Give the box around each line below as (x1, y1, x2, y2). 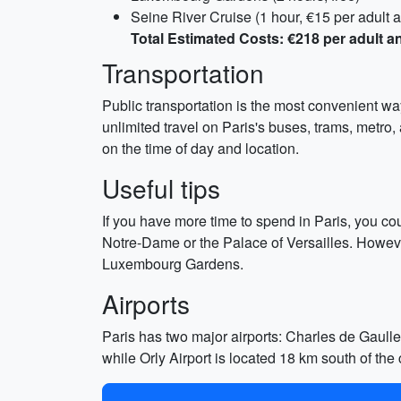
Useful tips (102, 170, 220, 206)
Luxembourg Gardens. (102, 253, 243, 274)
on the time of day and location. (102, 138, 299, 158)
